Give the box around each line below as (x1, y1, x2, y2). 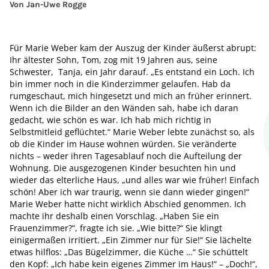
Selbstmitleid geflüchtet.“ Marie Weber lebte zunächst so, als (10, 126, 255, 138)
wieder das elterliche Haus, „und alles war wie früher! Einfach (10, 174, 259, 186)
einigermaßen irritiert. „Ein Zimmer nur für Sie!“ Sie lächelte (10, 234, 252, 246)
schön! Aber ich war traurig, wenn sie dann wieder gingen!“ (10, 186, 249, 198)
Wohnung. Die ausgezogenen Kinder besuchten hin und (10, 162, 236, 174)
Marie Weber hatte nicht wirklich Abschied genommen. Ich (10, 198, 249, 210)
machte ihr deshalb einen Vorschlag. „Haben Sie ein (10, 210, 219, 222)
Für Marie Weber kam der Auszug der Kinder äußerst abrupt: (10, 42, 256, 53)
